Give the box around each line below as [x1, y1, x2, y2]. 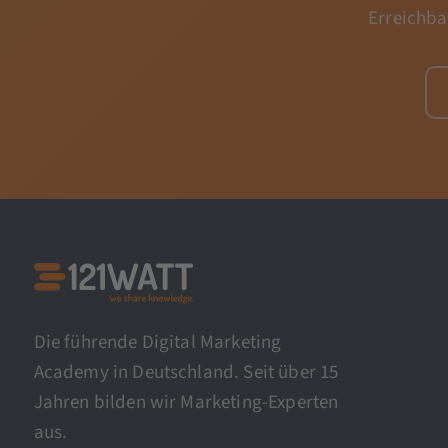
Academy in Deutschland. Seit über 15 [33, 358, 339, 386]
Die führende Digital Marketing [33, 328, 282, 356]
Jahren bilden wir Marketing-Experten [33, 388, 339, 416]
